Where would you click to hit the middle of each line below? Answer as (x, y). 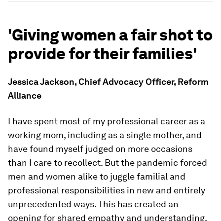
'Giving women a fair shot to (110, 35)
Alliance (25, 96)
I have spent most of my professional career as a (107, 121)
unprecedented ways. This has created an (93, 204)
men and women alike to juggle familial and (97, 177)
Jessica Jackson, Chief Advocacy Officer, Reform (108, 82)
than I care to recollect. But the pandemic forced (108, 163)
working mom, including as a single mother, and (105, 135)
